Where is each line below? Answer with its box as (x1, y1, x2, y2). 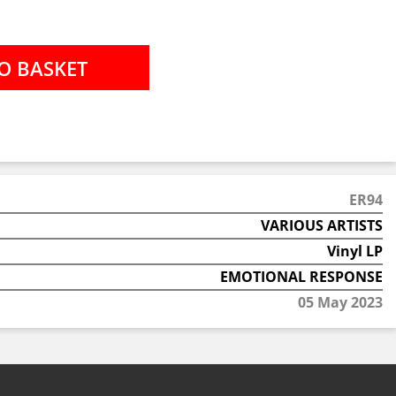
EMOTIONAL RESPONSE (219, 267, 383, 286)
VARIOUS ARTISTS (260, 216, 383, 235)
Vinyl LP (326, 241, 383, 261)
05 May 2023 (297, 293, 383, 312)
